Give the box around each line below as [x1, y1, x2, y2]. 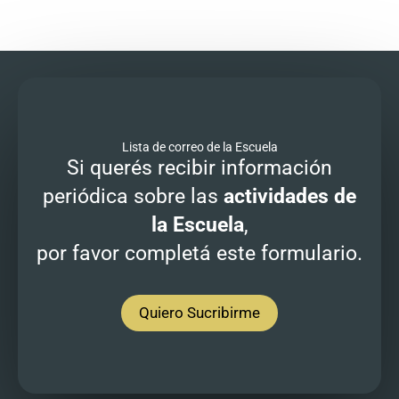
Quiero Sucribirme [139, 303, 260, 322]
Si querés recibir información [67, 155, 332, 180]
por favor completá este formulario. [37, 240, 362, 265]
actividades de [224, 183, 356, 208]
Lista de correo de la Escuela [121, 139, 278, 154]
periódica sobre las [43, 183, 224, 208]
